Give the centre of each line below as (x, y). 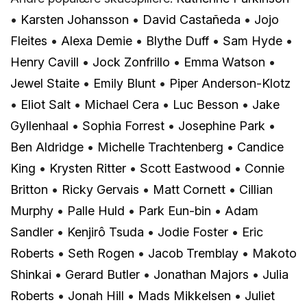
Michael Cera (122, 104)
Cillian (256, 189)
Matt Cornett (189, 189)
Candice (260, 147)
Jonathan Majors (201, 274)
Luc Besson (206, 104)
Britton (29, 189)
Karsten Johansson (75, 19)
